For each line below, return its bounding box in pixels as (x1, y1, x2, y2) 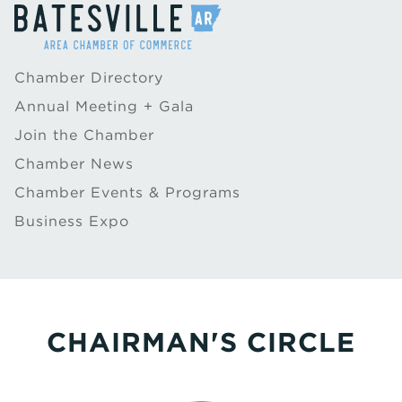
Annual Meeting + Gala (14, 98, 194, 115)
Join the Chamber (14, 127, 154, 144)
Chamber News (14, 155, 134, 172)
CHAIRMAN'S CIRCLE (47, 326, 355, 358)
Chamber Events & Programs (14, 184, 240, 201)
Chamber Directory (14, 69, 163, 86)
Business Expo (14, 213, 129, 230)
